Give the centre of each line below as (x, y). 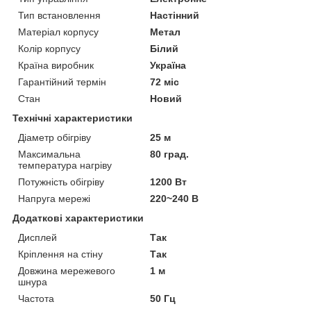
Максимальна (49, 154)
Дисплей (37, 237)
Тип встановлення (59, 15)
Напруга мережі (54, 198)
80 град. (170, 154)
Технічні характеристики (73, 118)
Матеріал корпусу (58, 32)
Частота (36, 298)
